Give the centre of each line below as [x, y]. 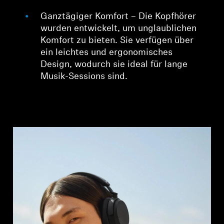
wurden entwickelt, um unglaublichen [119, 29]
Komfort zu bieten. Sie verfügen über [117, 41]
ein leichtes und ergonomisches [107, 53]
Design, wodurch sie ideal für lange [114, 65]
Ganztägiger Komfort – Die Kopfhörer [118, 17]
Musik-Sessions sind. [84, 77]
